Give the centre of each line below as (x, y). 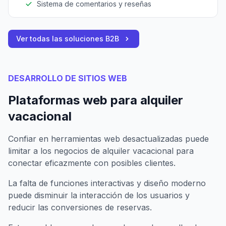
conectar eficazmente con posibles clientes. (92, 163)
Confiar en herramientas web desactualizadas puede (108, 138)
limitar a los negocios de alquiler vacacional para (101, 151)
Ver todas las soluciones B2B (68, 38)
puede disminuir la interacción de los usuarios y (99, 195)
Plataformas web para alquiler (96, 100)
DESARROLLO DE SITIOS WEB (68, 78)
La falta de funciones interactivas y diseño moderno (107, 183)
